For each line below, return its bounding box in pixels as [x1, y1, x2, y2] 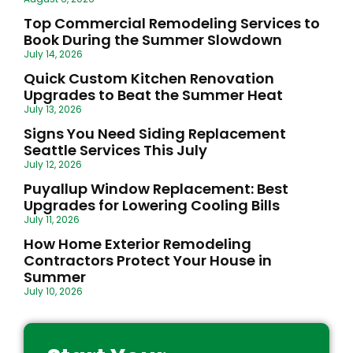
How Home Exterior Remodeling [24, 233, 251, 254]
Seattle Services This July [24, 139, 207, 160]
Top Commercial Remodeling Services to [24, 13, 320, 33]
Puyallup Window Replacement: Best [24, 178, 288, 199]
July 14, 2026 [24, 46, 83, 61]
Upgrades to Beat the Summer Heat [24, 84, 283, 105]
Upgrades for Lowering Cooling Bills [24, 195, 280, 215]
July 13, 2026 [24, 102, 82, 116]
